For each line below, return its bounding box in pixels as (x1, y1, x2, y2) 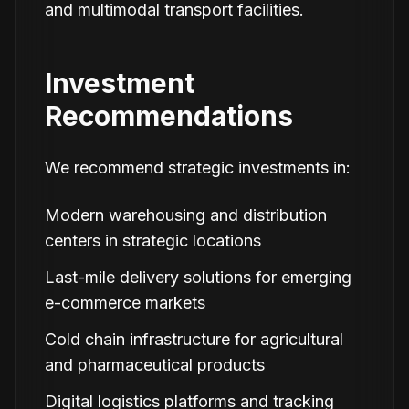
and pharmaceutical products (45, 355, 265, 374)
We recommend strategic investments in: (45, 158, 351, 177)
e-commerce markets (45, 293, 205, 312)
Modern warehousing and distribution (45, 205, 327, 225)
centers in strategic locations (45, 231, 261, 250)
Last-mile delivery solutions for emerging (45, 267, 351, 287)
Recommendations (45, 100, 293, 132)
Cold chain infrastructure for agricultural (45, 330, 343, 349)
